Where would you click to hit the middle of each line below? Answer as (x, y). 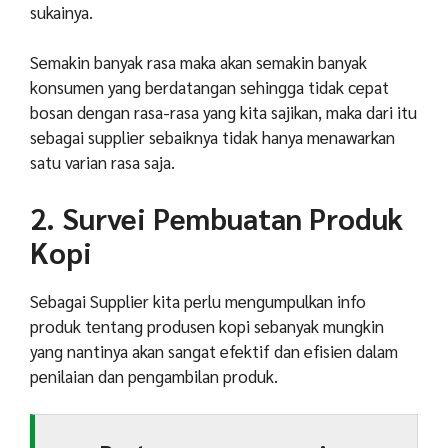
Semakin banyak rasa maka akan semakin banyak (198, 62)
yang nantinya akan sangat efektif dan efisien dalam (214, 350)
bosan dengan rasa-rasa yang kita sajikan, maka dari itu (223, 112)
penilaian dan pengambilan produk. (154, 375)
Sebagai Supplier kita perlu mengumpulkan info (198, 300)
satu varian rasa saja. (102, 162)
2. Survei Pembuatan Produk (216, 217)
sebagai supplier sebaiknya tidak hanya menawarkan (212, 137)
